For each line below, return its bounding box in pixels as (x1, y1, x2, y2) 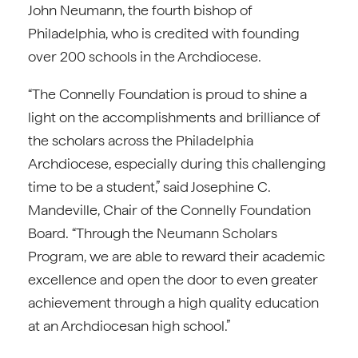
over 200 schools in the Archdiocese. (28, 48, 261, 65)
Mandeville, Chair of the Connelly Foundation (28, 201, 311, 218)
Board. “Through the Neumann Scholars (28, 225, 277, 241)
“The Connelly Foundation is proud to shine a (28, 86, 307, 102)
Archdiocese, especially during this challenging (28, 155, 326, 172)
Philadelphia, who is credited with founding (28, 25, 300, 42)
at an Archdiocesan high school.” (28, 317, 230, 334)
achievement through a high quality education (28, 294, 319, 311)
